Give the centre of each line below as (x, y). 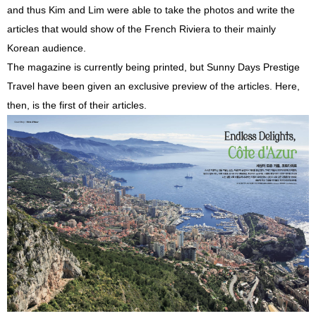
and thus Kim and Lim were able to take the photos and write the (151, 10)
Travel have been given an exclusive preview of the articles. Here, (153, 86)
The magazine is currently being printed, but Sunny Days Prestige (153, 67)
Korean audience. (47, 48)
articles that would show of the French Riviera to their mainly (141, 29)
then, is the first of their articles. (77, 105)
